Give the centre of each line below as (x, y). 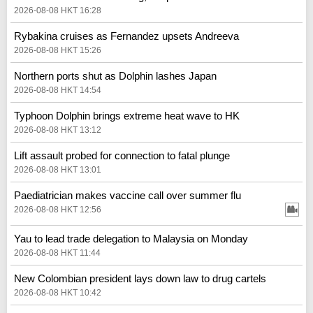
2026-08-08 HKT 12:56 (58, 209)
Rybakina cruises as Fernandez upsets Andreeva (126, 36)
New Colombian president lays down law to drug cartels (140, 278)
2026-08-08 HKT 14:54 (58, 90)
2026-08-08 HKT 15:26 (58, 50)
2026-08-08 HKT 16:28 (58, 10)
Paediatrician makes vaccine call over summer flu (128, 195)
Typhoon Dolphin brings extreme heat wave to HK (127, 115)
